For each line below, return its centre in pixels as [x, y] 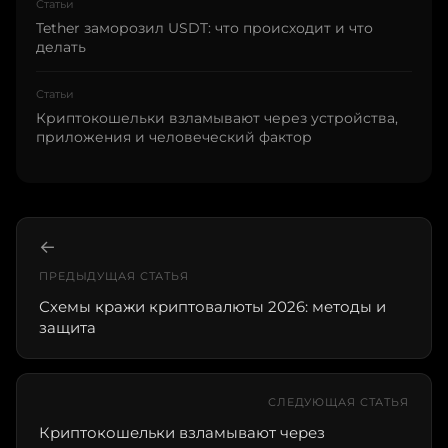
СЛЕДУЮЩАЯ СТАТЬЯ [338, 401]
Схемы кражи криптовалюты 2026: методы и [212, 306]
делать [61, 46]
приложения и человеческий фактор [174, 136]
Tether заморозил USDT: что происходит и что [204, 27]
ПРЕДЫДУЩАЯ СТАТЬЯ [114, 275]
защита [67, 327]
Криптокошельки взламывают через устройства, [217, 117]
